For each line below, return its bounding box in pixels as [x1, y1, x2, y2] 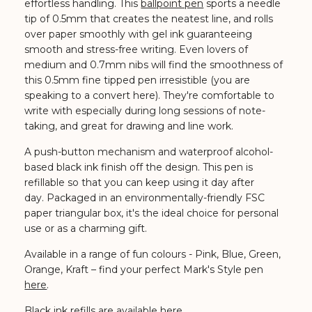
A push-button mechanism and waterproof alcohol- [24, 145, 274, 158]
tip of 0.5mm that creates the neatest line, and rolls [24, 12, 274, 25]
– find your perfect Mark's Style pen [91, 263, 264, 276]
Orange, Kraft [24, 263, 92, 276]
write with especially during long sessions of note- [24, 104, 266, 117]
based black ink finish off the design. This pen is [24, 160, 253, 173]
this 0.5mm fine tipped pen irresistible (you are [24, 73, 251, 86]
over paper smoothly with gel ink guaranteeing [24, 27, 253, 40]
